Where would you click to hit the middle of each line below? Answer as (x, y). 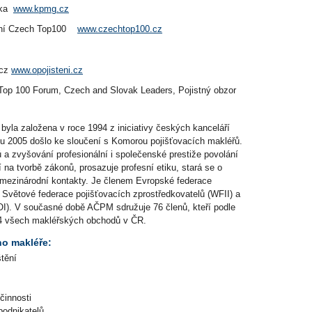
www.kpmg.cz (41, 8)
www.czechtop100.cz (120, 29)
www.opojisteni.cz (47, 70)
